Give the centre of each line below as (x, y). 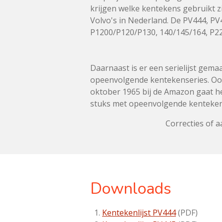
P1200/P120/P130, (125, 32)
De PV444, (190, 20)
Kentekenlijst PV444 (139, 213)
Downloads (131, 189)
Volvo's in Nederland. (130, 20)
